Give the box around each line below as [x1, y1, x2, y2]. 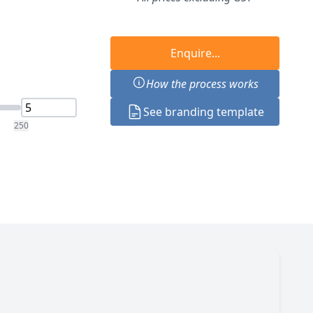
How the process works [145, 76, 259, 92]
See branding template [143, 104, 264, 119]
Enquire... [170, 45, 220, 61]
